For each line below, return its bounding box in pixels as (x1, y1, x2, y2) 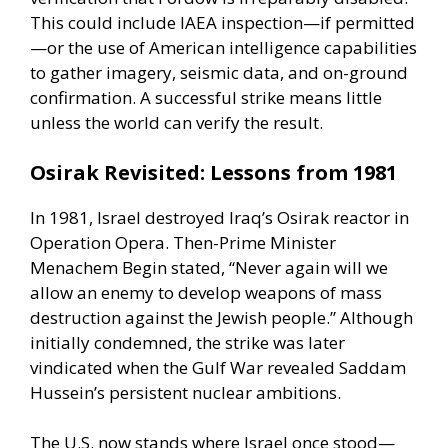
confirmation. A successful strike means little (30, 86, 382, 110)
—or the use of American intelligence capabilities (30, 36, 417, 60)
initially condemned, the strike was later (30, 330, 345, 354)
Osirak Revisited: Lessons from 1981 (30, 158, 397, 186)
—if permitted (303, 11, 415, 35)
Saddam (339, 355, 406, 379)
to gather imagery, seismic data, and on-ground (30, 61, 408, 85)
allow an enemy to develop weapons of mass (30, 280, 382, 304)
